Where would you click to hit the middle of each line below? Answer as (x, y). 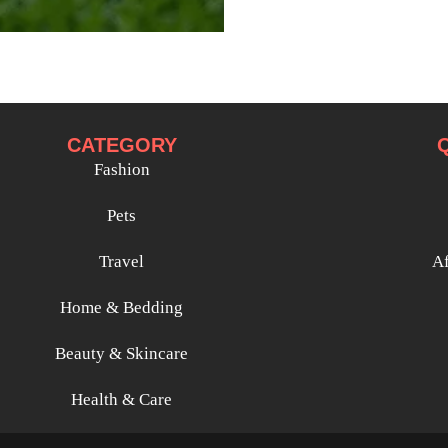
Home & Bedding (122, 308)
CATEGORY (121, 145)
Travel (122, 262)
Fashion (121, 170)
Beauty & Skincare (122, 354)
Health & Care (122, 400)
